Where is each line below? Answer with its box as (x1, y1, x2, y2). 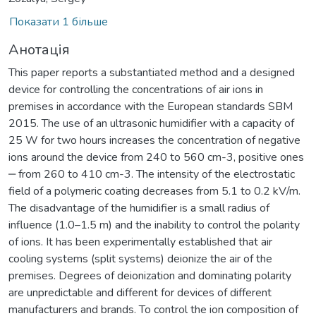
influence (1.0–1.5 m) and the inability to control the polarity (8, 217, 300, 233)
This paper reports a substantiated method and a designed (8, 64, 295, 80)
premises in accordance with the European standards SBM (8, 98, 293, 114)
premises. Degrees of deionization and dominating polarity (8, 267, 291, 284)
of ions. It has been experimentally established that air (8, 233, 272, 250)
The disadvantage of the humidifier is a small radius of (8, 200, 269, 216)
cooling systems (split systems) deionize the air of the (8, 250, 272, 267)
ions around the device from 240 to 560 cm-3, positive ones (8, 149, 304, 165)
